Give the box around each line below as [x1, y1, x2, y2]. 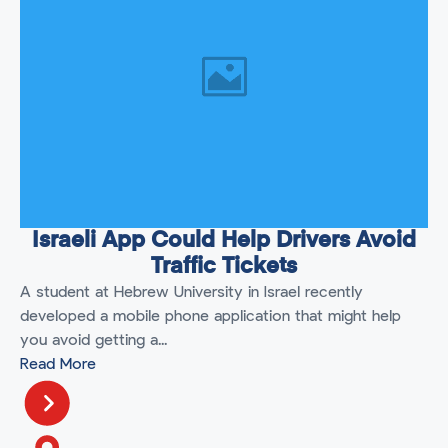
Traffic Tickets [151, 256, 297, 279]
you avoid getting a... [20, 332, 167, 349]
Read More [20, 356, 96, 373]
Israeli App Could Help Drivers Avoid [32, 230, 416, 253]
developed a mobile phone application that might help [20, 308, 401, 325]
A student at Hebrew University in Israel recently [20, 284, 363, 301]
